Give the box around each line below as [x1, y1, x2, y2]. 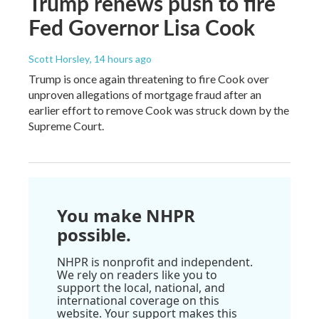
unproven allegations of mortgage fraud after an [28, 87, 261, 101]
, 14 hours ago [90, 52, 152, 65]
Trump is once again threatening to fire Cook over [28, 71, 269, 85]
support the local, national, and [57, 279, 225, 296]
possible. [57, 222, 131, 246]
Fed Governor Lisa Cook [28, 11, 255, 42]
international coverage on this [57, 292, 219, 308]
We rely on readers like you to [57, 266, 217, 283]
